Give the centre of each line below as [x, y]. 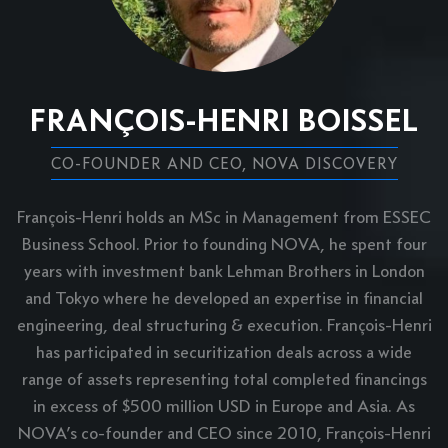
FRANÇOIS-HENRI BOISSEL [224, 120]
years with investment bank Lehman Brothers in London [224, 271]
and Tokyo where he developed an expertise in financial [224, 298]
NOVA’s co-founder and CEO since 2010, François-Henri [224, 433]
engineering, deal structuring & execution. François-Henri [224, 325]
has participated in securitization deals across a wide [224, 352]
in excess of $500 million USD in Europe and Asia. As [224, 406]
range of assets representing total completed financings [224, 379]
